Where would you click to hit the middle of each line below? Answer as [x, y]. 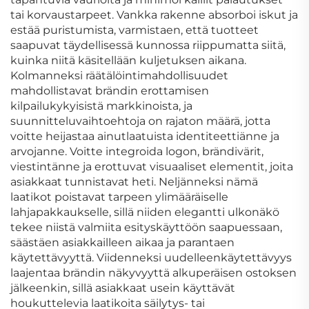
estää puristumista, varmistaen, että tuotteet [134, 30]
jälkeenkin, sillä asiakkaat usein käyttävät [123, 288]
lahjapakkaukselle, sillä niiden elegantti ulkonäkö [145, 212]
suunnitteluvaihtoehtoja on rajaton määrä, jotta [140, 121]
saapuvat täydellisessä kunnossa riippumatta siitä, [148, 45]
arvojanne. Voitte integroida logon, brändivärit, [137, 151]
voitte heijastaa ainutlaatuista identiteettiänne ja [145, 136]
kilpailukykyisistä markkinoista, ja [101, 106]
